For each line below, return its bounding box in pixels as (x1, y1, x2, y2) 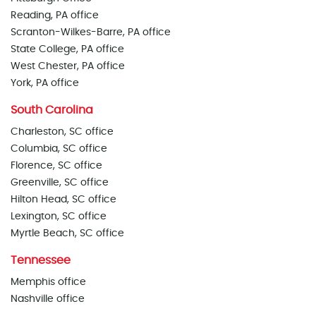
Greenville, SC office (11, 178, 109, 188)
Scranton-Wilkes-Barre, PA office (11, 28, 171, 37)
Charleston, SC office (11, 127, 114, 137)
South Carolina (11, 104, 93, 116)
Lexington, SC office (11, 212, 107, 221)
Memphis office (11, 277, 86, 287)
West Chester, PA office (11, 61, 125, 71)
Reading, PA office (11, 11, 99, 20)
